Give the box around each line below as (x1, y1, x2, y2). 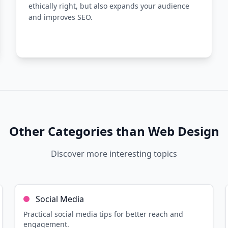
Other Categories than (9, 123, 148, 139)
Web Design (148, 123, 219, 139)
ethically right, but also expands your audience (28, 1, 189, 11)
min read (37, 149, 70, 159)
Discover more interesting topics (51, 148, 177, 159)
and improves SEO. (28, 12, 93, 22)
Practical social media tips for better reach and (23, 209, 184, 219)
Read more (153, 149, 190, 159)
